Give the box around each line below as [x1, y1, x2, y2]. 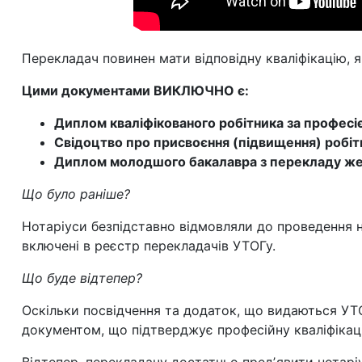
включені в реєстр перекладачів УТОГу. [22, 238, 276, 254]
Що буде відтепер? [22, 270, 142, 286]
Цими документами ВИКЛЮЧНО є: [22, 82, 249, 99]
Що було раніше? [22, 186, 130, 202]
